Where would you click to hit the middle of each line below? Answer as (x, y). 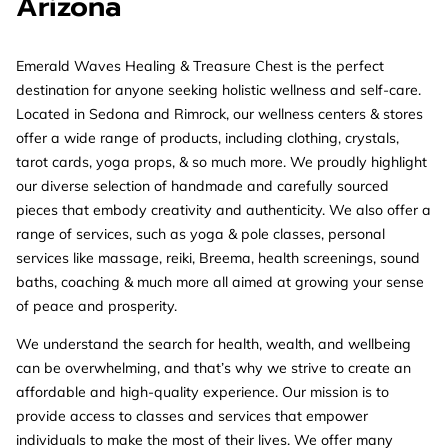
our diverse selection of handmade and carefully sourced (202, 185)
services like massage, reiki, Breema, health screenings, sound (218, 257)
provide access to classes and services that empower (192, 415)
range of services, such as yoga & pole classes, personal (200, 233)
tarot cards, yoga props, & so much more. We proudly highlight (221, 161)
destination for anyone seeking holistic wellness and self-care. (218, 89)
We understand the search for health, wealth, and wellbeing (213, 343)
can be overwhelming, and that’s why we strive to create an (213, 367)
